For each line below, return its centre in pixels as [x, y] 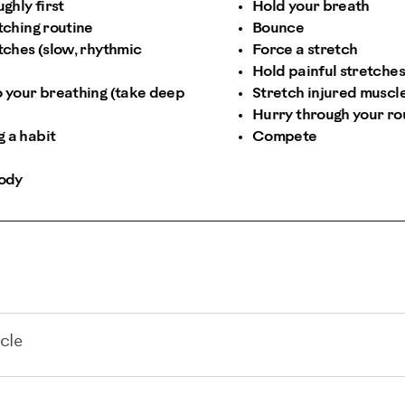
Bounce [278, 28]
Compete [285, 137]
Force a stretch [305, 50]
